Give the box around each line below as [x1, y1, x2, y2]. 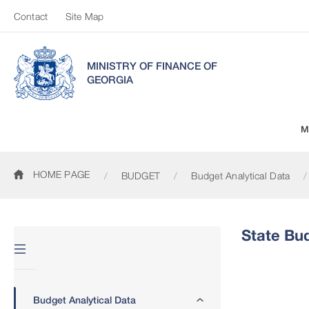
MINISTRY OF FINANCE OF [87, 59, 217, 72]
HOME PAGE [33, 168, 90, 180]
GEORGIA [87, 73, 133, 86]
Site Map [65, 10, 104, 22]
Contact [14, 10, 48, 22]
